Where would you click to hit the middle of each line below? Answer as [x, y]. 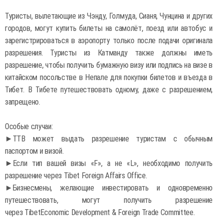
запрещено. [23, 102]
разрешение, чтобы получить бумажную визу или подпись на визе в [109, 65]
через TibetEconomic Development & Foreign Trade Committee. [100, 212]
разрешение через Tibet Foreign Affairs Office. [76, 176]
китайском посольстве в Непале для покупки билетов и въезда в [109, 77]
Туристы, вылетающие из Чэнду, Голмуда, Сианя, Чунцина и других [109, 16]
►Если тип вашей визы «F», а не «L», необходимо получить [109, 163]
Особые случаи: [29, 126]
